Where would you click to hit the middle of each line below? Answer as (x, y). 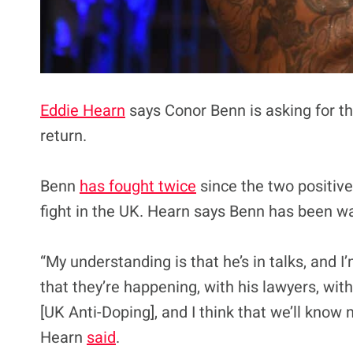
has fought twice (138, 186)
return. (63, 136)
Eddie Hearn (83, 110)
